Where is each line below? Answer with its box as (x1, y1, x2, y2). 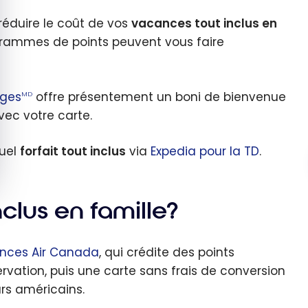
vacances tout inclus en (131, 15, 277, 32)
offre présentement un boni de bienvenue (36, 88, 286, 105)
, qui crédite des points (99, 243, 234, 261)
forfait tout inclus (20, 143, 126, 160)
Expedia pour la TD (151, 143, 259, 160)
